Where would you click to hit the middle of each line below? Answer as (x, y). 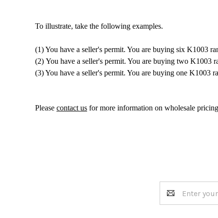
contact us (72, 108)
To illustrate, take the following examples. (99, 26)
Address (174, 199)
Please (46, 108)
